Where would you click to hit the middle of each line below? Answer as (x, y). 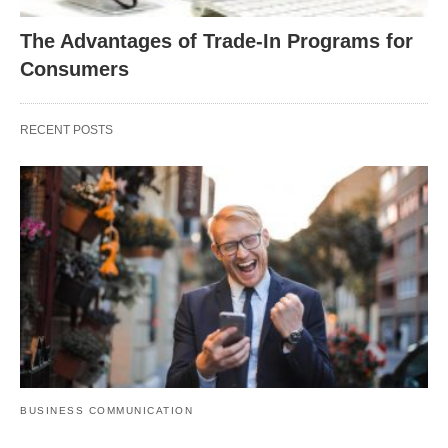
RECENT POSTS (66, 129)
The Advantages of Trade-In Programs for (216, 40)
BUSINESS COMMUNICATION (106, 410)
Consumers (74, 68)
